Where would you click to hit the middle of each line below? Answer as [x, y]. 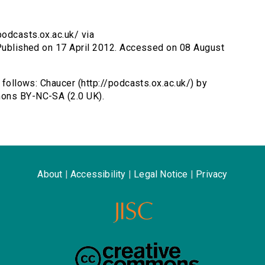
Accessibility [98, 174]
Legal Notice [161, 174]
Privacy [212, 174]
